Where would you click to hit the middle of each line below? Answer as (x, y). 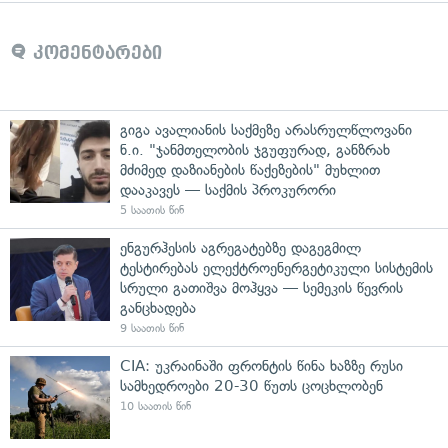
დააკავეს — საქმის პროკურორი (228, 189)
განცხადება (158, 307)
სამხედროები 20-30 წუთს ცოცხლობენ (251, 385)
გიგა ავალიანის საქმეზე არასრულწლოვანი (266, 129)
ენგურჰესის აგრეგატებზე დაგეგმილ (240, 247)
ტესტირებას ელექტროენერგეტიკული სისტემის (276, 267)
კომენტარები (94, 52)
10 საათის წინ (155, 406)
